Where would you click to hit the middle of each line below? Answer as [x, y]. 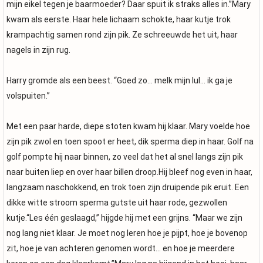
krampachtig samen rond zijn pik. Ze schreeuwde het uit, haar [122, 35]
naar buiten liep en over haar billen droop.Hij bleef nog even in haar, [129, 172]
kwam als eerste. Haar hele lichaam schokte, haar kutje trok [119, 19]
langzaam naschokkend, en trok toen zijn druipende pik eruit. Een [128, 187]
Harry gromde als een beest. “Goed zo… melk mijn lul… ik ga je [119, 80]
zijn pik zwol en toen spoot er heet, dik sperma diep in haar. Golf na [130, 141]
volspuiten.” [28, 96]
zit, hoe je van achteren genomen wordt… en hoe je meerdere [121, 248]
